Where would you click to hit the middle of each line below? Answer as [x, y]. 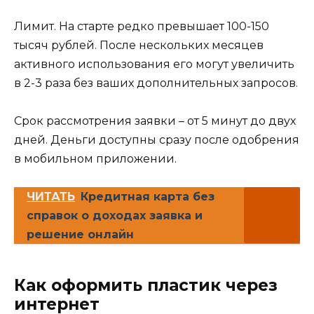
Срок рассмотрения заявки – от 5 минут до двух [155, 121]
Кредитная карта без [148, 197]
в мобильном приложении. [95, 158]
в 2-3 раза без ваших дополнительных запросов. [156, 83]
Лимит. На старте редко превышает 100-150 [142, 26]
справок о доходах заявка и [115, 216]
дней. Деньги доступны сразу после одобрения [157, 139]
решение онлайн [80, 235]
